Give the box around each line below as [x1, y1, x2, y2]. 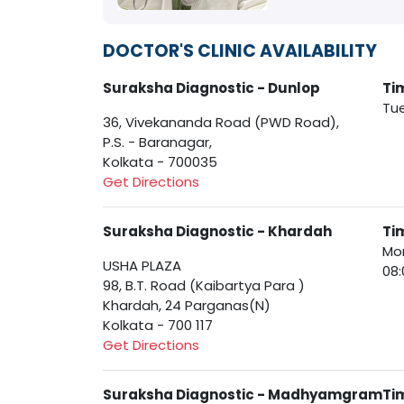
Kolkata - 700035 [103, 152, 217, 172]
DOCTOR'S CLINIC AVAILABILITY [103, 39, 377, 64]
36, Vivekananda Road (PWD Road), [103, 113, 339, 133]
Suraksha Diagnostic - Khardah [103, 222, 332, 242]
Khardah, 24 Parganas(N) [103, 296, 271, 316]
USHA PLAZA [103, 256, 181, 276]
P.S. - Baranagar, [103, 133, 212, 152]
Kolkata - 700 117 [103, 316, 213, 335]
